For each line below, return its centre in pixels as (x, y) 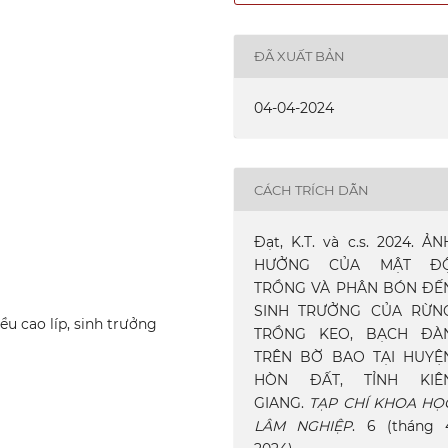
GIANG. (282, 403)
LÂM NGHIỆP (303, 426)
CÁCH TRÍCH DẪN (312, 189)
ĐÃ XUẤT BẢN (300, 56)
